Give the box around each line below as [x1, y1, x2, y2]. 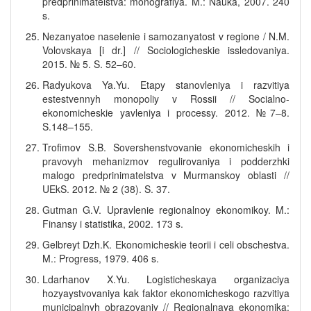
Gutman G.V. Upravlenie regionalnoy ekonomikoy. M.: [42, 203, 289, 217]
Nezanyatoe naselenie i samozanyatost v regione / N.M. [42, 29, 289, 43]
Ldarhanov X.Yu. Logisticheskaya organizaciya [42, 272, 289, 286]
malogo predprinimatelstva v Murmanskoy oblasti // [42, 168, 289, 182]
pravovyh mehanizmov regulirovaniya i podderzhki [42, 154, 289, 168]
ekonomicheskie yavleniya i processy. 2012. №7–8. [42, 106, 289, 119]
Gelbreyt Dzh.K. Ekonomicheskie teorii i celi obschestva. [42, 237, 289, 251]
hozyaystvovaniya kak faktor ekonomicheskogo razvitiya [42, 286, 289, 300]
